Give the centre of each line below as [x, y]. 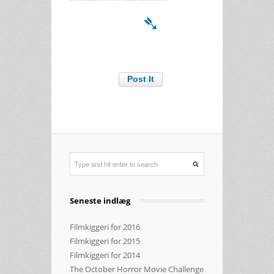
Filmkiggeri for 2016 [105, 227]
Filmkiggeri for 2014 [105, 255]
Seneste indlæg [100, 200]
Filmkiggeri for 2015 [105, 241]
